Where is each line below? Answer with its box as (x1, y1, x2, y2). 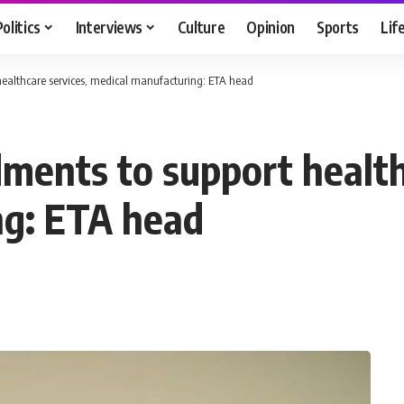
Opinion (246, 16, 296, 37)
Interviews (75, 16, 143, 37)
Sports (317, 16, 360, 37)
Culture (177, 16, 225, 37)
